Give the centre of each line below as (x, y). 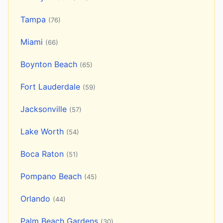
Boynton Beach (50, 64)
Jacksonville (45, 109)
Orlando (37, 199)
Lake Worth (43, 132)
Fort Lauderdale (52, 87)
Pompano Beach (52, 176)
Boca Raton (43, 154)
